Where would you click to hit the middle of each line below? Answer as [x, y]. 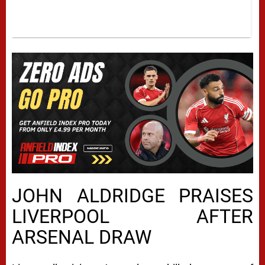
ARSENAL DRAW [82, 237]
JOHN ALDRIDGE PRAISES [132, 196]
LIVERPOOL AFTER [132, 217]
